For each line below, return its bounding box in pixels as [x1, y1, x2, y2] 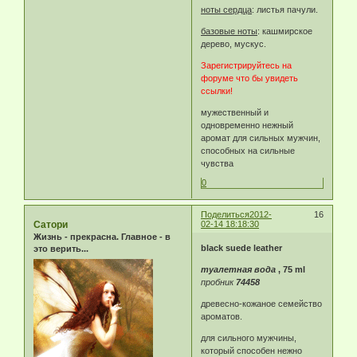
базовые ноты [201, 25, 258, 36]
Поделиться [201, 210, 250, 220]
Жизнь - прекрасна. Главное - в [33, 232, 171, 242]
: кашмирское [257, 25, 313, 36]
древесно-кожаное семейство [201, 298, 323, 308]
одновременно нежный [201, 120, 294, 130]
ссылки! [201, 85, 233, 96]
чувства [201, 158, 234, 168]
